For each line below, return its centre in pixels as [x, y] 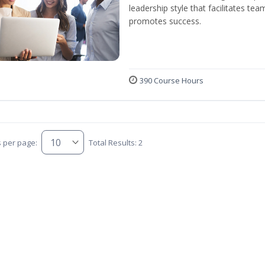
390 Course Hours [172, 80]
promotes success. [165, 21]
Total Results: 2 [115, 142]
